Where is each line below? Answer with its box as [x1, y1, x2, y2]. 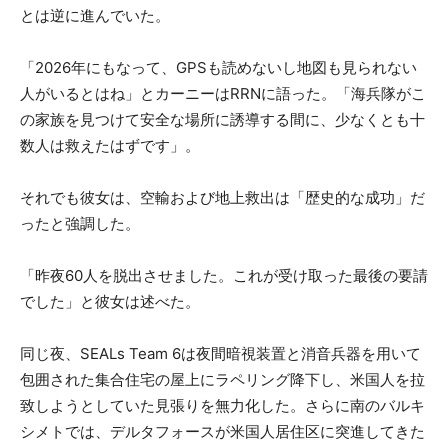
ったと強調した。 [20, 213, 140, 233]
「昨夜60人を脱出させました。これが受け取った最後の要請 [20, 265, 428, 285]
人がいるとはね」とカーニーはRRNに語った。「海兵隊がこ [20, 83, 426, 103]
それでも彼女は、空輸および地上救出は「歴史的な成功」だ [20, 187, 425, 207]
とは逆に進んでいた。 [20, 5, 170, 25]
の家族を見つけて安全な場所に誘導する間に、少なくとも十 [20, 109, 425, 129]
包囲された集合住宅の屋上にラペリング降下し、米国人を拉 [20, 369, 425, 389]
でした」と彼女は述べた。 [20, 291, 200, 311]
